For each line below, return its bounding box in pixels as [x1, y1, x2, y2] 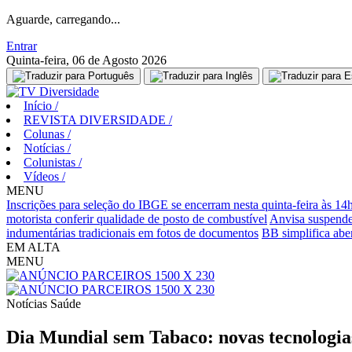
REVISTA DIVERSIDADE [24, 113, 169, 126]
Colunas [24, 127, 68, 141]
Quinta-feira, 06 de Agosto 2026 [6, 53, 167, 67]
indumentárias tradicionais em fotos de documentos [6, 226, 258, 240]
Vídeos [24, 170, 62, 183]
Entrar [6, 39, 37, 53]
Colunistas [24, 156, 79, 169]
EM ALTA [6, 240, 60, 254]
